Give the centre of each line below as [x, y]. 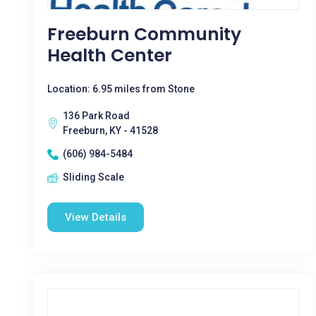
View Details [96, 217]
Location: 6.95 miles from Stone [121, 89]
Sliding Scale [93, 177]
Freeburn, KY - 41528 [110, 130]
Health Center [110, 55]
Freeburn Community [144, 34]
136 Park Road [96, 116]
